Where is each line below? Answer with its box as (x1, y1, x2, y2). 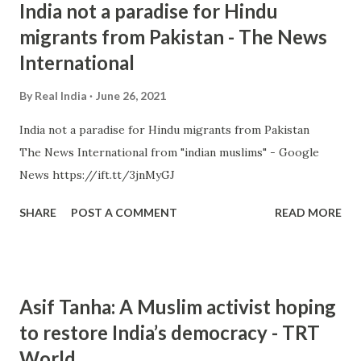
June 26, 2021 (96, 89, 166, 102)
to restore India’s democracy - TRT (19, 321, 320, 344)
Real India (35, 89, 87, 102)
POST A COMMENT (71, 205, 177, 219)
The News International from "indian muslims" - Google (19, 145, 319, 160)
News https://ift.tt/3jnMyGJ (19, 168, 175, 182)
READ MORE (275, 205, 342, 219)
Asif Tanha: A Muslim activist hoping (19, 295, 336, 318)
